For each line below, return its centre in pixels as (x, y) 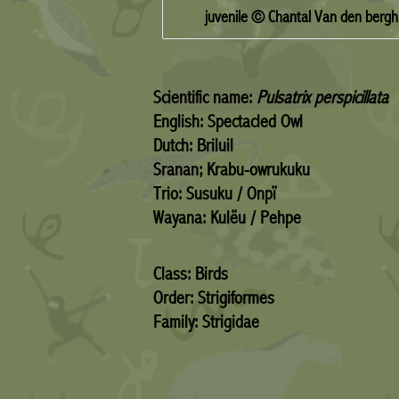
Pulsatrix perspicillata (322, 97)
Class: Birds (190, 274)
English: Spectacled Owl (228, 121)
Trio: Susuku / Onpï (214, 193)
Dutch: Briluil (193, 145)
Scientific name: (204, 97)
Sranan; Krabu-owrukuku (231, 169)
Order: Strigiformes (213, 298)
